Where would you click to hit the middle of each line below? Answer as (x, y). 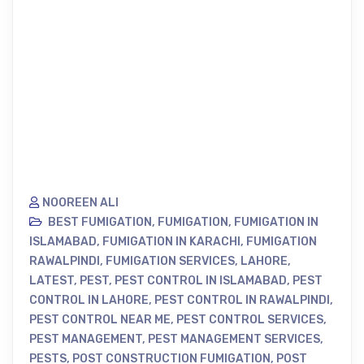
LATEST (52, 281)
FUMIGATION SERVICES (170, 261)
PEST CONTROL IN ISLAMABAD (201, 281)
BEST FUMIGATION (100, 222)
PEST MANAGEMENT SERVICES (234, 339)
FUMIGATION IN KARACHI (171, 242)
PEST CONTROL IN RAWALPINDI (242, 300)
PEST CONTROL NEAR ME (100, 320)
